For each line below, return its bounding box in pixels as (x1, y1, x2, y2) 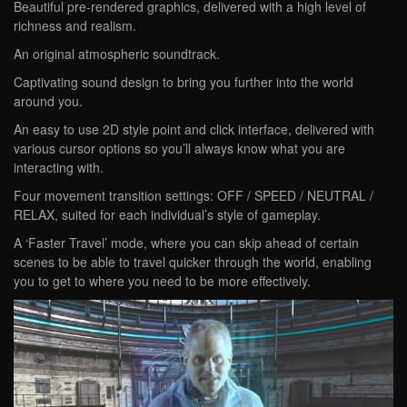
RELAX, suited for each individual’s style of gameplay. (14, 204, 321, 223)
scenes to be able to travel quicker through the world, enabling (14, 252, 372, 271)
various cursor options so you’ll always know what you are (14, 138, 345, 157)
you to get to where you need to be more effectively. (14, 271, 311, 290)
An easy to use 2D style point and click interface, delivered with (14, 119, 374, 138)
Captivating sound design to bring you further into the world (14, 72, 353, 91)
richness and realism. (14, 15, 136, 35)
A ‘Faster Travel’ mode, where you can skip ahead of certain (14, 233, 359, 252)
